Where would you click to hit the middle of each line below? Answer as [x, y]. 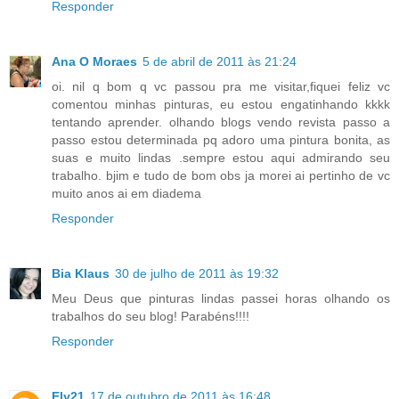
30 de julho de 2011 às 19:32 [197, 273]
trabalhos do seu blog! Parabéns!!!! [151, 316]
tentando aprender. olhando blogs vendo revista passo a [221, 122]
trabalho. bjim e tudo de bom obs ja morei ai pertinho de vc [221, 175]
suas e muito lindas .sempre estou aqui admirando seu [221, 157]
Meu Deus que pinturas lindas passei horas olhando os [221, 298]
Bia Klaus [81, 273]
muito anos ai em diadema [126, 193]
